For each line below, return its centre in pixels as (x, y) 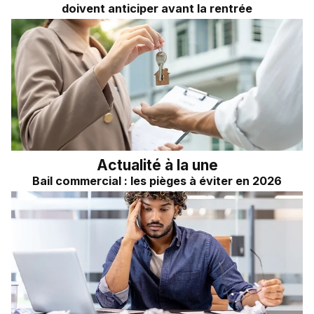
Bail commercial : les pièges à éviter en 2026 (157, 180)
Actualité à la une (157, 165)
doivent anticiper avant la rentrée (157, 9)
